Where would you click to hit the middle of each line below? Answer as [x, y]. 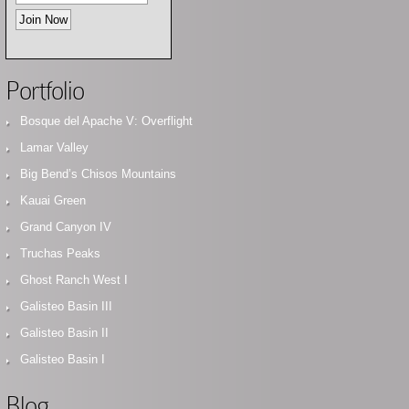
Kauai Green [53, 200]
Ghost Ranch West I [74, 280]
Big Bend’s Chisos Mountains [98, 174]
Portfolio [45, 91]
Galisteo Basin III [66, 306]
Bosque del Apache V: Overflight [106, 121]
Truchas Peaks [60, 253]
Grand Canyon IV [66, 227]
